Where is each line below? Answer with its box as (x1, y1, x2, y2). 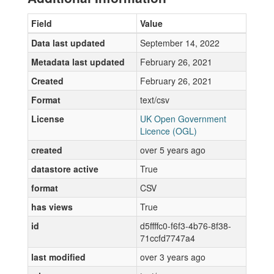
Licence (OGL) (140, 125, 197, 137)
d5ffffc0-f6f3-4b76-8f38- (140, 220, 231, 232)
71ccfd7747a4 (140, 232, 195, 244)
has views (31, 201, 73, 213)
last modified (31, 251, 86, 263)
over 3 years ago (140, 251, 206, 263)
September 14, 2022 (140, 37, 220, 49)
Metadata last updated (31, 56, 125, 68)
